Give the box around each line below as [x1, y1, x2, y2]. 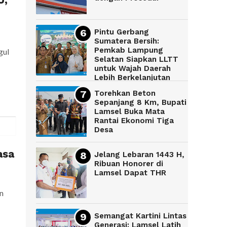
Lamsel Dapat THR [94, 168, 166, 178]
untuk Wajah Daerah [94, 64, 171, 73]
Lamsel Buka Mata [94, 107, 165, 117]
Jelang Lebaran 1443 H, [94, 150, 184, 160]
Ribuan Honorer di [94, 159, 163, 169]
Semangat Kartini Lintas [94, 211, 186, 221]
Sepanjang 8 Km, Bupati [94, 98, 186, 107]
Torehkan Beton [94, 89, 156, 98]
